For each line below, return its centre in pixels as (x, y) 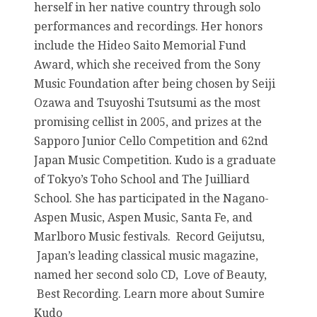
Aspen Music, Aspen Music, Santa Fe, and (143, 217)
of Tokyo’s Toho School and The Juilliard (142, 179)
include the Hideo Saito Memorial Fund (140, 45)
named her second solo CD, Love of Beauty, (150, 275)
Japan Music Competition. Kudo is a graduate (155, 160)
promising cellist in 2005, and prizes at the (148, 122)
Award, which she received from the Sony (147, 64)
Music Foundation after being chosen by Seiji (155, 83)
